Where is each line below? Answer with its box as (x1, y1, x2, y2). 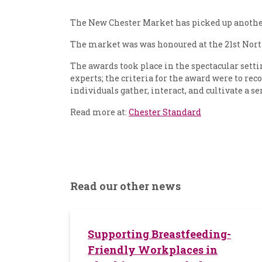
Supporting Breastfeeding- (88, 227, 232, 242)
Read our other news (70, 179, 181, 194)
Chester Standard (129, 106, 201, 118)
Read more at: (70, 106, 129, 118)
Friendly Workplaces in (88, 243, 218, 257)
